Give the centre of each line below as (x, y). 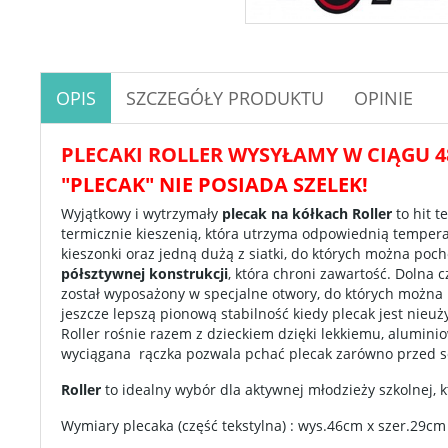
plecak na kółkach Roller (309, 213)
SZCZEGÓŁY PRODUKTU (225, 98)
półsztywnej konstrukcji (144, 273)
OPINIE (383, 98)
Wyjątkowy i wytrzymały (141, 213)
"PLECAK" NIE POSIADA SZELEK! (214, 184)
